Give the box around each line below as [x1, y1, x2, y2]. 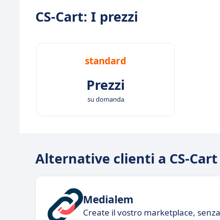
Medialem [83, 192, 134, 206]
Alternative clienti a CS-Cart [35, 149, 218, 168]
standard [85, 55, 126, 68]
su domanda [87, 95, 124, 104]
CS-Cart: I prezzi [35, 7, 138, 26]
